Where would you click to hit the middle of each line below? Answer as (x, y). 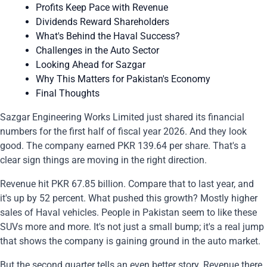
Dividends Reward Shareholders (103, 21)
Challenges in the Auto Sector (97, 50)
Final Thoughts (68, 93)
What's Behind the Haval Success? (108, 36)
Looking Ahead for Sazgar (91, 64)
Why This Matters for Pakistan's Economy (123, 79)
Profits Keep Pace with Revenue (102, 7)
